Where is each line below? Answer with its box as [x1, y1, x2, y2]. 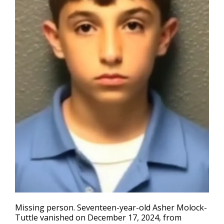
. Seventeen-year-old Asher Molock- [73, 201, 207, 213]
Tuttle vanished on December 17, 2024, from [15, 211, 181, 223]
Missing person [15, 201, 73, 213]
